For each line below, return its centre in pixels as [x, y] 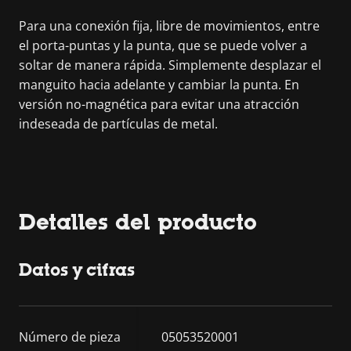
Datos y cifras [77, 270]
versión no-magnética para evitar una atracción [159, 104]
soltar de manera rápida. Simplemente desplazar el [170, 65]
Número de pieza [70, 337]
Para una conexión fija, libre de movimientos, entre [169, 25]
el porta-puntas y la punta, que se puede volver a [163, 45]
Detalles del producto [138, 221]
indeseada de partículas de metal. [118, 123]
